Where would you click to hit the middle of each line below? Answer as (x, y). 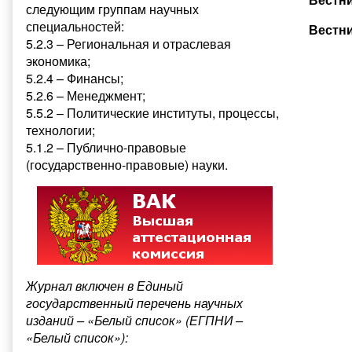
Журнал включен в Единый (104, 285)
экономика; (58, 60)
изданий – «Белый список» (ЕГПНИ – (134, 320)
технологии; (60, 130)
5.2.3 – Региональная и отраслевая (128, 43)
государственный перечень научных (134, 302)
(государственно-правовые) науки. (127, 164)
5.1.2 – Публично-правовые (106, 147)
